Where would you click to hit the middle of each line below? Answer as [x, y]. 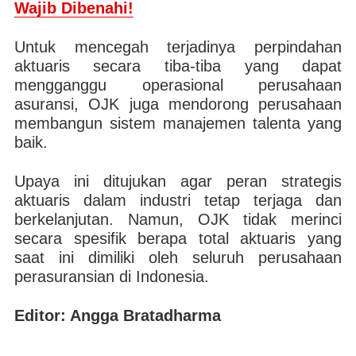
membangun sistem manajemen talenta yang [178, 123]
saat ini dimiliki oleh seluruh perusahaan [178, 257]
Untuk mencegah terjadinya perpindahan [178, 47]
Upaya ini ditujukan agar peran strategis [178, 181]
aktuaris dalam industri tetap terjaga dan [178, 200]
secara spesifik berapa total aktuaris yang [178, 238]
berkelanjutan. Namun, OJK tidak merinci [178, 219]
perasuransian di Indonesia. [111, 277]
